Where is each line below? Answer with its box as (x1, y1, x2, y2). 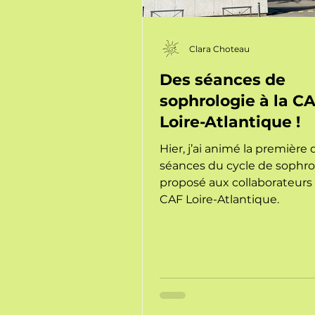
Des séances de (160, 70, 285, 89)
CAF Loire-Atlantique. (160, 193, 279, 206)
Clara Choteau (189, 43, 250, 54)
